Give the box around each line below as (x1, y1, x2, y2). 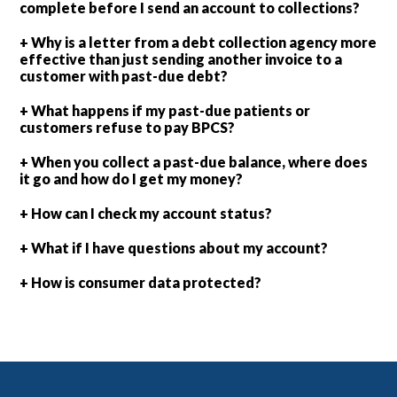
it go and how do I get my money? (19, 170, 244, 187)
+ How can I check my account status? (19, 205, 273, 222)
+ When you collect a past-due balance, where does (19, 153, 369, 170)
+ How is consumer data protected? (19, 274, 262, 291)
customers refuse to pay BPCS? (19, 119, 236, 136)
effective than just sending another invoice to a (19, 51, 343, 67)
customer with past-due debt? (19, 67, 229, 84)
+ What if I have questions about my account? (19, 239, 329, 256)
